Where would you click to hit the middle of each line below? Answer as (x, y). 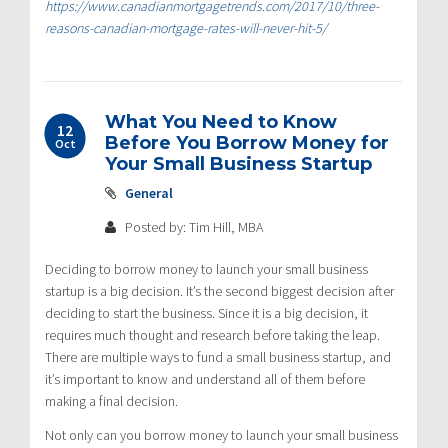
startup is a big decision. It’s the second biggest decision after (219, 290)
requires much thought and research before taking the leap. (212, 334)
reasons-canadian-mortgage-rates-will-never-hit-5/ (186, 27)
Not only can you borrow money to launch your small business (221, 434)
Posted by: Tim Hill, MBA (192, 226)
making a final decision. (111, 400)
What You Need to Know (221, 121)
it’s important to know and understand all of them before (205, 378)
